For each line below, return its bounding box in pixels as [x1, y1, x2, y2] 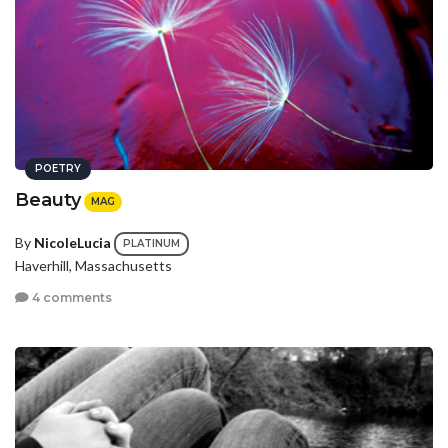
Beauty [15, 188, 81, 211]
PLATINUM [123, 237, 180, 251]
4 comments [29, 289, 112, 305]
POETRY [35, 161, 81, 175]
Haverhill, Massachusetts [15, 257, 172, 275]
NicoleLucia [34, 233, 111, 251]
